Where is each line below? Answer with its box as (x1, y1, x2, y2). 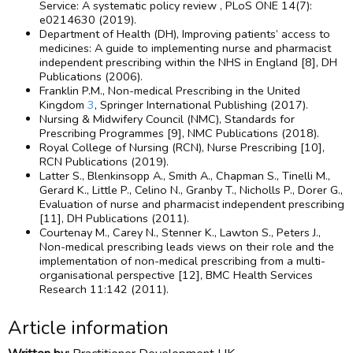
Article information (8, 315, 169, 341)
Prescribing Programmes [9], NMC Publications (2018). (39, 125, 319, 142)
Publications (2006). (39, 69, 143, 85)
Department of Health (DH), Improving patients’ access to (39, 26, 330, 43)
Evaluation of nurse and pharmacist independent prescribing (39, 196, 344, 213)
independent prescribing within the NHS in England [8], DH (39, 54, 337, 71)
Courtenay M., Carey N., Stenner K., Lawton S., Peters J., (39, 225, 321, 241)
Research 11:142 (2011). (39, 281, 169, 298)
